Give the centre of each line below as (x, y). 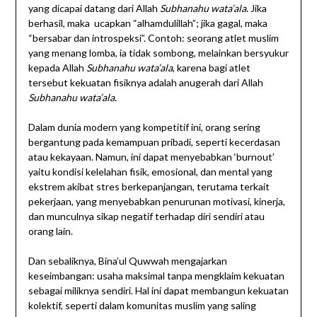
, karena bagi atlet (211, 68)
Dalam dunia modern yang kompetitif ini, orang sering (144, 127)
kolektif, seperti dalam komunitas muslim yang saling (142, 306)
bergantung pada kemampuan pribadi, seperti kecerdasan (154, 142)
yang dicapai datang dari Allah (94, 8)
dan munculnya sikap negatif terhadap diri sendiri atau (146, 217)
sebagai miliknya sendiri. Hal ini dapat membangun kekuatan (158, 291)
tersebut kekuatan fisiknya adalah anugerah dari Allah (145, 83)
